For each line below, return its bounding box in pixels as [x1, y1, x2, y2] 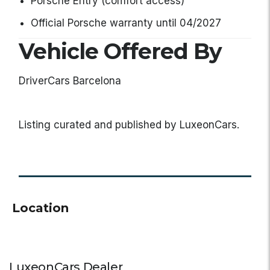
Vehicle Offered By [19, 38, 222, 65]
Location [12, 201, 69, 216]
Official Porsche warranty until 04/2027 [31, 17, 221, 30]
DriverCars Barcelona [19, 75, 121, 87]
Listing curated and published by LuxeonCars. [19, 119, 239, 131]
